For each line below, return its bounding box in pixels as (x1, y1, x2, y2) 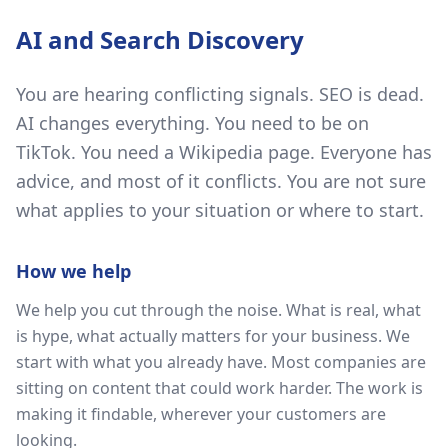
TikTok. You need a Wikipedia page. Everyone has (16, 140, 432, 164)
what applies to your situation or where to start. (16, 198, 424, 222)
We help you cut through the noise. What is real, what (16, 299, 421, 321)
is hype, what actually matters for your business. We (16, 325, 410, 347)
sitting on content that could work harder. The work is (16, 377, 423, 399)
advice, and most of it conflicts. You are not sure (16, 169, 426, 193)
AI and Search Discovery (16, 23, 304, 56)
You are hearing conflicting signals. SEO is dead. (16, 82, 424, 106)
